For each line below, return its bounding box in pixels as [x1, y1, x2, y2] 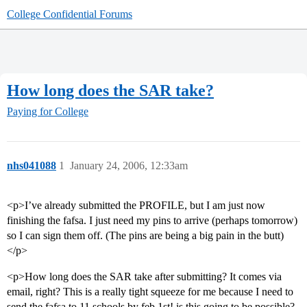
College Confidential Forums [7, 8, 132, 20]
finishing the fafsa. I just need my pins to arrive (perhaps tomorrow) [7, 214, 297, 227]
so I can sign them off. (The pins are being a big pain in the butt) [7, 230, 284, 242]
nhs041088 [7, 160, 56, 172]
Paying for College [7, 106, 88, 118]
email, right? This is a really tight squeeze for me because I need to [7, 286, 293, 298]
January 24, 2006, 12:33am [70, 160, 188, 172]
